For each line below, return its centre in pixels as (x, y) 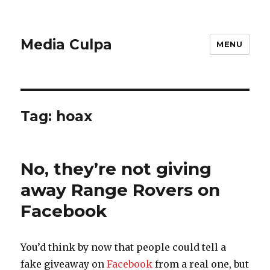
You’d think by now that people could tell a (124, 247)
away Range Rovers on (121, 190)
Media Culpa (67, 44)
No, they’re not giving (116, 169)
